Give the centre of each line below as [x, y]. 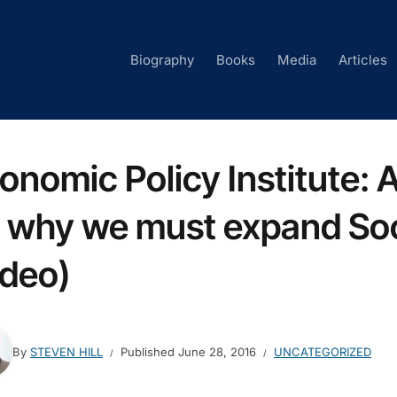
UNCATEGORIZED [323, 351]
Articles [363, 60]
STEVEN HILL [66, 351]
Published [149, 351]
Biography [162, 60]
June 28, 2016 [217, 351]
